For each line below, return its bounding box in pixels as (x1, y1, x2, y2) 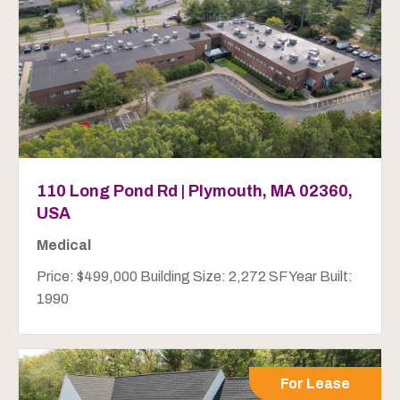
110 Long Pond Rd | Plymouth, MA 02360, (37, 181, 353, 200)
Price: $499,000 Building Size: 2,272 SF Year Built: (37, 268, 353, 284)
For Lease (280, 375, 350, 391)
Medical (37, 237, 91, 253)
